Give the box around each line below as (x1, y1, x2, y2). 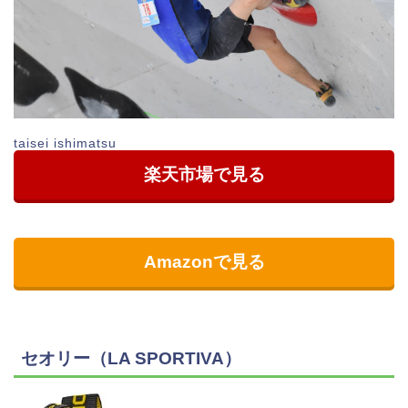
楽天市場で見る (143, 165, 265, 185)
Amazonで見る (143, 252, 265, 272)
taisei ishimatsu (14, 137, 117, 151)
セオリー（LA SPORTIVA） (21, 348, 241, 368)
